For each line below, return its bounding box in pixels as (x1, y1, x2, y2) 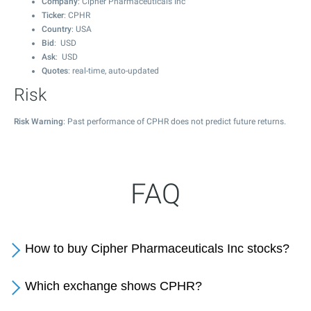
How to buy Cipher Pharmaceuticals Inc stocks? (25, 242, 289, 255)
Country (42, 24, 72, 34)
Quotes (42, 66, 68, 76)
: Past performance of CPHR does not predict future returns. (63, 117, 286, 126)
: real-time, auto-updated (68, 66, 159, 76)
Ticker (42, 10, 64, 20)
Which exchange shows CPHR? (25, 279, 202, 293)
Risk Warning (14, 117, 63, 126)
